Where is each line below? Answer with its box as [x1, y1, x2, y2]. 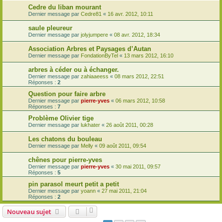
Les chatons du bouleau [28, 135, 102, 143]
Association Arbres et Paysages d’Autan [28, 45, 151, 53]
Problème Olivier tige [28, 114, 94, 122]
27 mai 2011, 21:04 [102, 188, 147, 194]
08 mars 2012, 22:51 [114, 73, 164, 79]
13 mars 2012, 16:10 [124, 53, 173, 58]
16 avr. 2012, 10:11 [108, 11, 153, 17]
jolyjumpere [81, 32, 108, 38]
